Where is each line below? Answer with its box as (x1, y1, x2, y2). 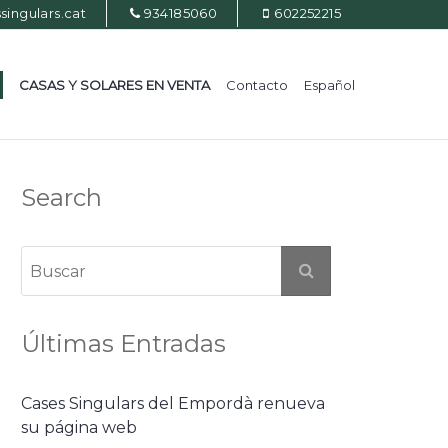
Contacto (226, 77, 288, 93)
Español (304, 77, 355, 93)
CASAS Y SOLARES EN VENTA (19, 77, 210, 93)
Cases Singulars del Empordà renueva (21, 394, 325, 413)
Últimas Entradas (21, 329, 226, 358)
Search (21, 183, 102, 212)
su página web (21, 418, 137, 437)
